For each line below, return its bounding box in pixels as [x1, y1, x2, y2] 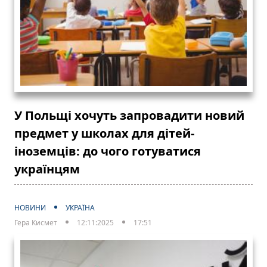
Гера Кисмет [14, 217, 57, 228]
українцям [14, 160, 80, 177]
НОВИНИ [14, 202, 46, 213]
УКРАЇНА [66, 202, 95, 213]
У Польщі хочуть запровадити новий [14, 107, 244, 123]
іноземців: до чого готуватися [14, 142, 201, 159]
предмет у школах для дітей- [14, 125, 194, 141]
